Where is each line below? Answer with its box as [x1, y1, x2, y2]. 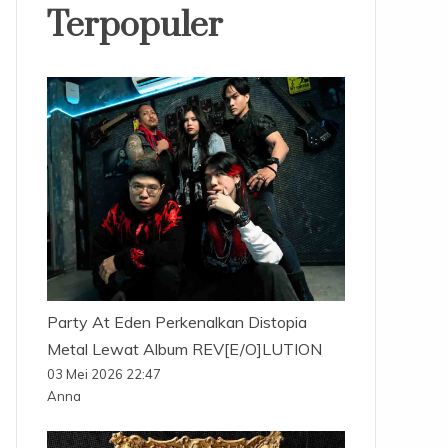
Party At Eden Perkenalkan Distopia [46, 311, 307, 332]
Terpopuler [46, 4, 223, 48]
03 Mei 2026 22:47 [46, 365, 161, 382]
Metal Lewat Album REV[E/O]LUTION [46, 338, 322, 359]
